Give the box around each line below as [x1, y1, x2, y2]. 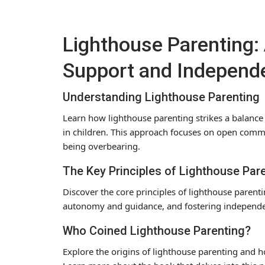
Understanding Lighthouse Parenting [63, 89, 260, 104]
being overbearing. [63, 140, 140, 152]
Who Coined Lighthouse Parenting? [63, 223, 251, 238]
